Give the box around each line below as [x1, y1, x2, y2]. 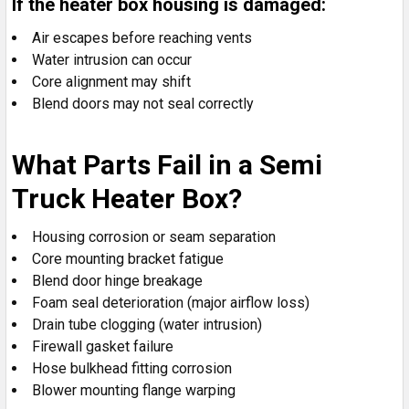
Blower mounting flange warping [32, 381, 236, 399]
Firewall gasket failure [32, 337, 173, 355]
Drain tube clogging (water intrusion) [32, 315, 262, 333]
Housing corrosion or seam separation [32, 227, 276, 246]
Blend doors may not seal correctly [32, 94, 254, 112]
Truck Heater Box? [12, 182, 242, 215]
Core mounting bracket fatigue [32, 249, 224, 267]
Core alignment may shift [32, 72, 191, 90]
